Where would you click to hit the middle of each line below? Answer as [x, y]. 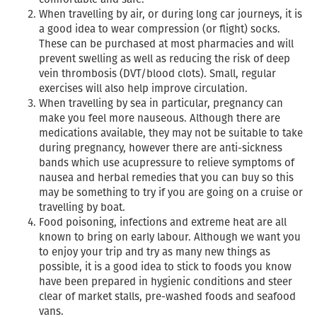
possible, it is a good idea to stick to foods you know [165, 266]
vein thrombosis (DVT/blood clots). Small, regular [157, 73]
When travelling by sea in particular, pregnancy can [161, 103]
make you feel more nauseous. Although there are [160, 118]
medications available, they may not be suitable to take [171, 133]
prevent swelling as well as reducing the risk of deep [165, 58]
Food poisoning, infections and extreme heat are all [163, 222]
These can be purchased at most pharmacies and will [166, 44]
